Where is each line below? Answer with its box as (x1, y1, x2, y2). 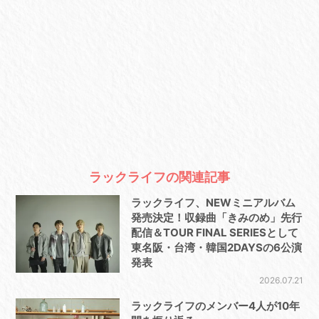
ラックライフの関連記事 (89, 169, 230, 185)
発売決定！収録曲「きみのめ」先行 (130, 211, 302, 225)
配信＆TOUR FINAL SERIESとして (130, 226, 298, 240)
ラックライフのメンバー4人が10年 (130, 299, 300, 313)
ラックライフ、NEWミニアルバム (130, 196, 296, 210)
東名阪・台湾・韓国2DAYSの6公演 (130, 241, 302, 255)
